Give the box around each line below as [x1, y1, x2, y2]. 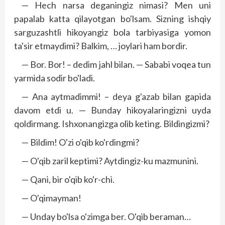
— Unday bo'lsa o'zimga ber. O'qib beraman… [22, 210, 191, 222]
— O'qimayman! [22, 192, 81, 203]
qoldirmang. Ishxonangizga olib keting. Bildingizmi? [14, 118, 209, 129]
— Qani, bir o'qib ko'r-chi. [22, 173, 115, 185]
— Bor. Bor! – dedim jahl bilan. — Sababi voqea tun [22, 58, 211, 70]
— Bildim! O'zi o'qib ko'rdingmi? [22, 136, 139, 148]
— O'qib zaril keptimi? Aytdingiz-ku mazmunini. [22, 155, 198, 166]
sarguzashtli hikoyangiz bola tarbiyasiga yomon [14, 26, 211, 38]
